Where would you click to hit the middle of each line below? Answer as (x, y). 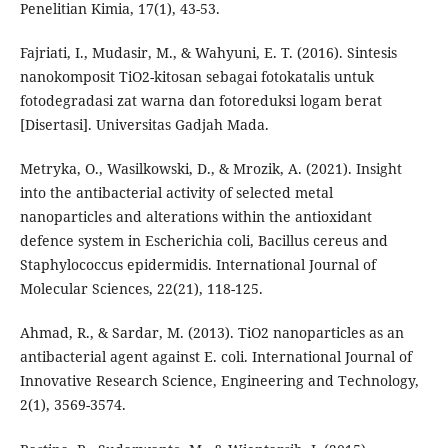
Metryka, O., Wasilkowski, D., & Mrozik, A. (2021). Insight (210, 169)
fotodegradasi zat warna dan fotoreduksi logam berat (200, 101)
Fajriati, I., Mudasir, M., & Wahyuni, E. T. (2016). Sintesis (208, 53)
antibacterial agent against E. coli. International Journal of (215, 357)
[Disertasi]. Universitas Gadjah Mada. (144, 125)
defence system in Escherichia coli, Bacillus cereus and (203, 241)
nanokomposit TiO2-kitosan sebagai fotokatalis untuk (196, 77)
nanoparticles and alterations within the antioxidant (195, 217)
